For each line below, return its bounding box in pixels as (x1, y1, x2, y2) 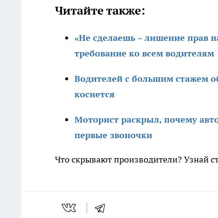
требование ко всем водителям (74, 48, 214, 59)
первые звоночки (74, 129, 152, 141)
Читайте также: (55, 3, 145, 18)
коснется (74, 89, 115, 100)
